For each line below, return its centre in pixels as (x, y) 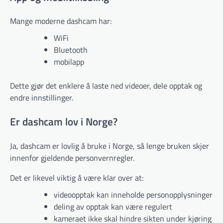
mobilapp (69, 62)
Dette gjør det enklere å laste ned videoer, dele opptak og (106, 86)
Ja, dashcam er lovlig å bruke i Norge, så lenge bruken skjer (110, 146)
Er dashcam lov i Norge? (64, 122)
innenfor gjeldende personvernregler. (72, 158)
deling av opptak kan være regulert (113, 207)
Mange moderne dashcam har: (61, 21)
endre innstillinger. (42, 98)
